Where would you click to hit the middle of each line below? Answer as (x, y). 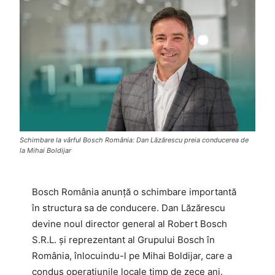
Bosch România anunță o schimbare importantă (134, 192)
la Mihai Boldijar (45, 151)
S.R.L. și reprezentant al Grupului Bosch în (123, 240)
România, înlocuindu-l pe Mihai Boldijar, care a (132, 256)
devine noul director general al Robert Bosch (130, 224)
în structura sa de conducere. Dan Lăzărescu (129, 208)
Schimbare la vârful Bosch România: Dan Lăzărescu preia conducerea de (134, 140)
